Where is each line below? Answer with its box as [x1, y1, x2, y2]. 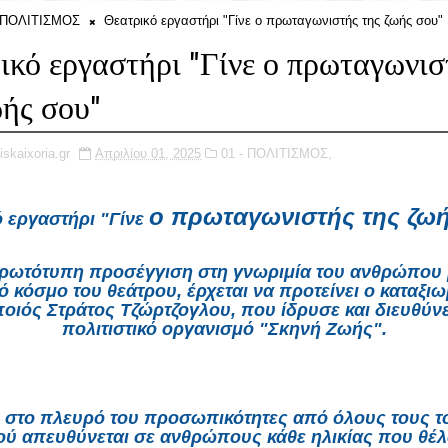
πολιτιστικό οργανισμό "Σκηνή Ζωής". [61, 318, 387, 339]
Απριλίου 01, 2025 [95, 146, 201, 161]
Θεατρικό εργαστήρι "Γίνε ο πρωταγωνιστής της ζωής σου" [100, 13, 443, 28]
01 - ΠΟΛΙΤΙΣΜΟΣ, [221, 146, 332, 161]
